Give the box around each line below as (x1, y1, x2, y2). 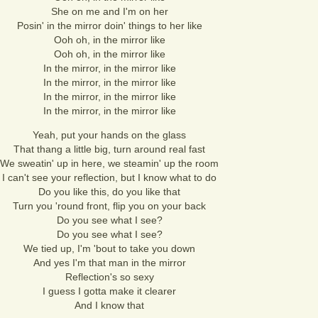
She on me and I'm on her (50, 6, 168, 17)
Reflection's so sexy (65, 271, 154, 283)
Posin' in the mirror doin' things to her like (16, 20, 202, 31)
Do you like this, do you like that (38, 186, 180, 197)
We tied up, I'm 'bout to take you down (23, 243, 195, 254)
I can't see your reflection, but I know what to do (2, 172, 216, 183)
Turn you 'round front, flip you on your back (13, 200, 206, 212)
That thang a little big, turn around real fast (13, 143, 205, 155)
